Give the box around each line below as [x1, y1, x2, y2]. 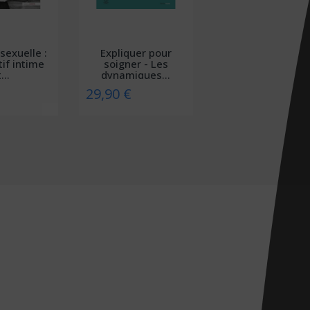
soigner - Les [103, 56, 168, 71]
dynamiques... [101, 67, 171, 82]
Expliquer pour [100, 45, 172, 60]
